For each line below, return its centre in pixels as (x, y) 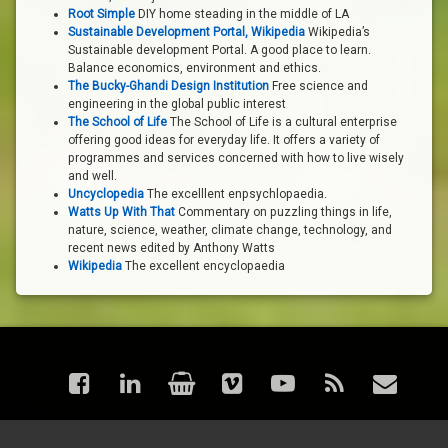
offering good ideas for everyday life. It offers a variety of (224, 139)
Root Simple (101, 13)
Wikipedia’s (337, 31)
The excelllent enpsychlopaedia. (235, 193)
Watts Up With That (121, 211)
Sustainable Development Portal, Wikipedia (186, 31)
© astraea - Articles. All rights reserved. (232, 431)
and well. (92, 175)
